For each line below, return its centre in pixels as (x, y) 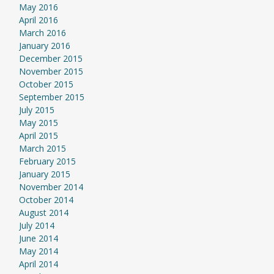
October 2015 (46, 84)
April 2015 (38, 135)
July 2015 (36, 110)
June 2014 (38, 238)
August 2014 (43, 213)
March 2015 (42, 148)
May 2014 (38, 251)
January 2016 (44, 46)
